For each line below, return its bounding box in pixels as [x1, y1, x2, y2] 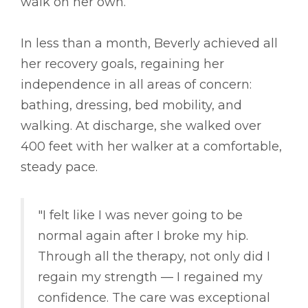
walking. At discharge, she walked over [21, 118, 261, 134]
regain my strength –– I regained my [38, 269, 263, 285]
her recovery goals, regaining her [21, 56, 224, 72]
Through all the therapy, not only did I [38, 249, 270, 265]
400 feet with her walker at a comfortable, [21, 139, 282, 155]
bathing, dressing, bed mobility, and [21, 98, 242, 113]
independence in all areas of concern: [21, 77, 252, 93]
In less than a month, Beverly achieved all [21, 36, 278, 52]
